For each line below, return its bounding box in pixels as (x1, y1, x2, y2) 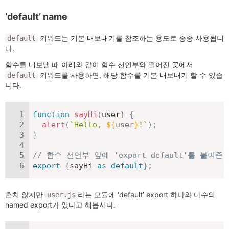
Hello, (74, 120, 106, 130)
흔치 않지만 (5, 190, 45, 199)
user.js (47, 191, 76, 199)
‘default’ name (5, 11, 67, 22)
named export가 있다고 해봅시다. (5, 200, 116, 210)
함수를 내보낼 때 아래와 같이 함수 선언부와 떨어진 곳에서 (5, 60, 193, 70)
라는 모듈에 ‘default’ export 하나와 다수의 (78, 190, 215, 199)
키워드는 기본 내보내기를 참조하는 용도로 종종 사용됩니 (38, 34, 224, 43)
